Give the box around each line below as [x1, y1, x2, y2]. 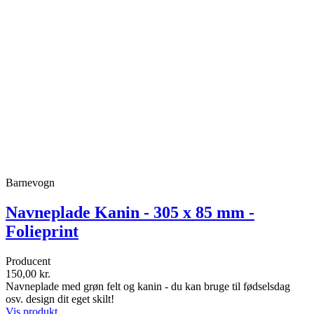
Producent [6, 254, 50, 267]
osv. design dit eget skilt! [6, 292, 114, 305]
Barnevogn [6, 176, 55, 189]
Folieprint [6, 221, 78, 240]
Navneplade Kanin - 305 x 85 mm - [6, 203, 254, 221]
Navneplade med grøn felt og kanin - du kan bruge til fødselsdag [6, 280, 290, 292]
